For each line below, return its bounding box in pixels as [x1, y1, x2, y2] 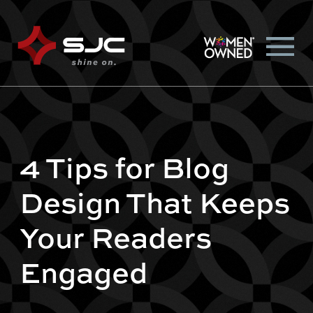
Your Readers [20, 216, 212, 257]
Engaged [20, 251, 147, 292]
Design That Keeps [20, 181, 290, 222]
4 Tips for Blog [20, 146, 229, 187]
